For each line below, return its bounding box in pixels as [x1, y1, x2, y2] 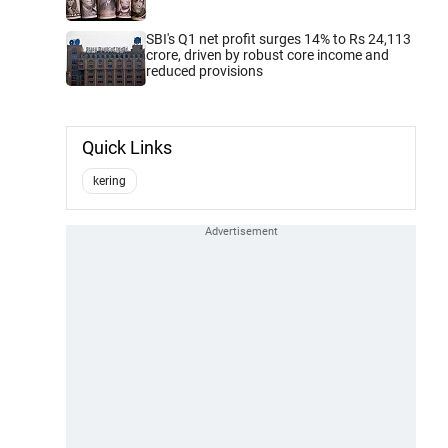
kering [93, 173, 126, 188]
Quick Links [82, 136, 172, 158]
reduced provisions [146, 62, 263, 79]
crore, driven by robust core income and [146, 46, 389, 63]
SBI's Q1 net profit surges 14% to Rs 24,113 [146, 30, 411, 47]
